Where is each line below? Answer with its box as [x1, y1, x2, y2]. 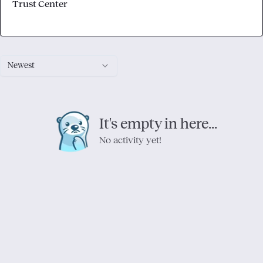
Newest [8, 61, 35, 70]
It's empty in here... [99, 116, 217, 132]
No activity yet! [99, 135, 161, 146]
